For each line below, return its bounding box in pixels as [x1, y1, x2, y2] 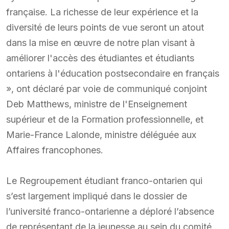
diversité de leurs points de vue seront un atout [6, 21, 204, 33]
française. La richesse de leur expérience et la [6, 6, 198, 17]
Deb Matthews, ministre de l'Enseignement [6, 98, 187, 109]
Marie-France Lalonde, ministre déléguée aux [6, 129, 196, 140]
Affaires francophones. [6, 144, 103, 155]
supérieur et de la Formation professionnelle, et [6, 113, 203, 125]
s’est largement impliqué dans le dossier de [6, 190, 187, 201]
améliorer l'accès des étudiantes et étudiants [6, 52, 194, 63]
